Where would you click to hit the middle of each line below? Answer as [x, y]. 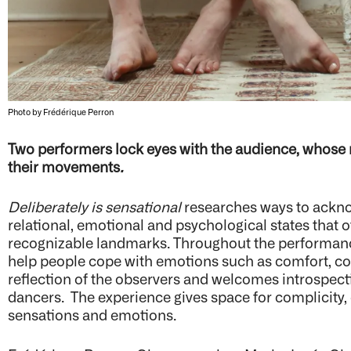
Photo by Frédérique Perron [61, 111]
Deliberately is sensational [96, 206]
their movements [64, 166]
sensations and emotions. [96, 314]
